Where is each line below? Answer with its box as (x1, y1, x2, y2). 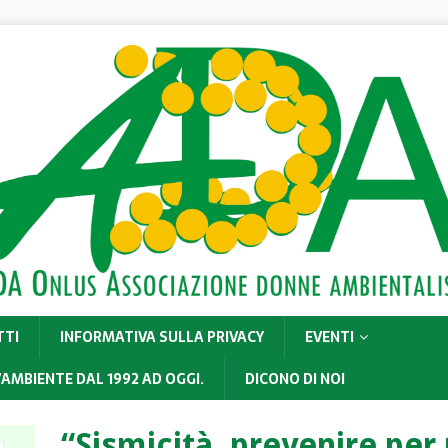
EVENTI (305, 325, 354, 348)
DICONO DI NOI (245, 367, 345, 390)
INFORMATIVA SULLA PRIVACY (60, 325, 264, 348)
